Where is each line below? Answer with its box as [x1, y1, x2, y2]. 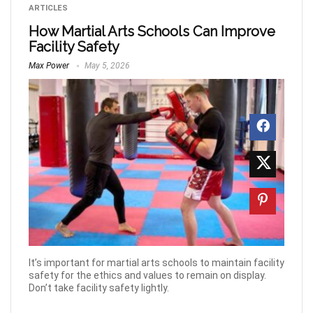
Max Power [29, 61, 69, 71]
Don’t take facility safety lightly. [29, 282, 169, 294]
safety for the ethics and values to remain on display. [29, 270, 266, 282]
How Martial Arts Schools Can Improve [29, 23, 275, 40]
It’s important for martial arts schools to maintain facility [29, 257, 284, 269]
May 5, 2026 [82, 61, 130, 71]
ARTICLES [29, 3, 68, 13]
